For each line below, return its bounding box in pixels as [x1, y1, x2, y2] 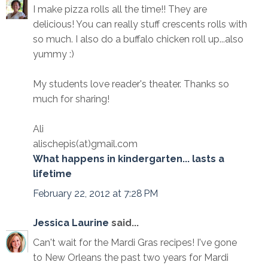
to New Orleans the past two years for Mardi [33, 252, 229, 264]
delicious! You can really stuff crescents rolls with [33, 19, 247, 31]
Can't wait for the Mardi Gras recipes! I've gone [33, 237, 237, 249]
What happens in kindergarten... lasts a [33, 153, 224, 165]
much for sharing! [33, 93, 109, 105]
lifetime [33, 168, 72, 180]
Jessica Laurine [33, 217, 111, 229]
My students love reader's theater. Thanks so [33, 78, 229, 90]
